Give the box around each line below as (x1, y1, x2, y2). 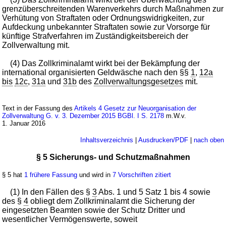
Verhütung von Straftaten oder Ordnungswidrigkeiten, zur (2, 14, 205, 23)
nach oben (193, 136, 224, 144)
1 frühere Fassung (24, 171, 78, 179)
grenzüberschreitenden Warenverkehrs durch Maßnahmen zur (2, 5, 224, 14)
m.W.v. (164, 112, 187, 120)
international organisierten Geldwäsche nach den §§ (2, 68, 191, 77)
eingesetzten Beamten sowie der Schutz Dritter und (2, 206, 186, 215)
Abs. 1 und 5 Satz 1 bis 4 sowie (97, 188, 211, 197)
